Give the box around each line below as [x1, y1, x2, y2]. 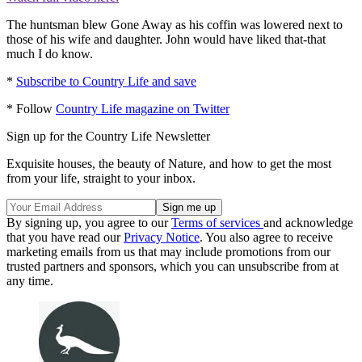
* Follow [6, 102, 56, 116]
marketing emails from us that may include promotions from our [6, 245, 330, 259]
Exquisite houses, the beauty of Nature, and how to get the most [6, 157, 331, 171]
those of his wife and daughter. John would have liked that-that [6, 32, 326, 47]
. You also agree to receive [200, 230, 333, 245]
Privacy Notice [124, 230, 200, 245]
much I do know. [6, 47, 93, 61]
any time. [6, 274, 53, 288]
